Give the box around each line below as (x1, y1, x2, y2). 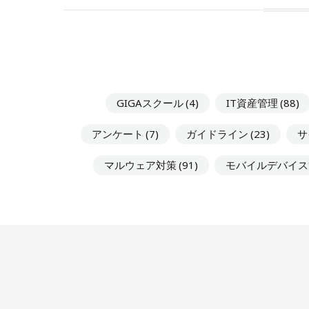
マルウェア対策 (103, 157, 177, 172)
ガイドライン (186, 126, 248, 141)
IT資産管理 (226, 95, 278, 110)
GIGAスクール (117, 95, 183, 110)
